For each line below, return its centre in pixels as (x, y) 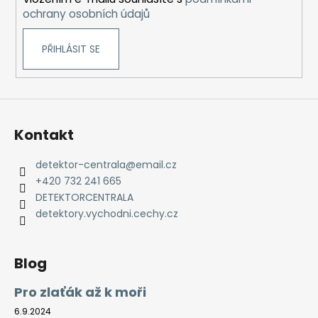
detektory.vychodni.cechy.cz (107, 213)
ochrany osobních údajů (86, 14)
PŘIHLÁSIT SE (71, 49)
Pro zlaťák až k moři (80, 292)
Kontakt (44, 135)
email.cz (156, 164)
